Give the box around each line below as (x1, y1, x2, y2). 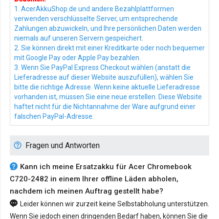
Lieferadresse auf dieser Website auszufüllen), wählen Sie (14, 73, 194, 82)
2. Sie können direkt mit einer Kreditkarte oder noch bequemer (14, 44, 205, 52)
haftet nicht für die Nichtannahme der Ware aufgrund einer (14, 103, 196, 111)
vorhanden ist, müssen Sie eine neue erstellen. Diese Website (14, 93, 202, 101)
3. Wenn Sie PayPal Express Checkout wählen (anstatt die (14, 64, 191, 72)
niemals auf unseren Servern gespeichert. (14, 34, 143, 43)
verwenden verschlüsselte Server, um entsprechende (14, 15, 178, 23)
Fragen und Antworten (25, 141, 100, 151)
